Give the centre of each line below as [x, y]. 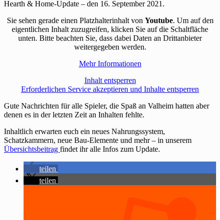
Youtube [159, 20]
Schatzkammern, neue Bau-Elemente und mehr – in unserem [98, 140]
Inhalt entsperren [110, 80]
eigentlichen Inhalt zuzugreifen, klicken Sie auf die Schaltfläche [110, 29]
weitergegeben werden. [110, 47]
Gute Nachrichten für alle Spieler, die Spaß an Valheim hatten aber [107, 106]
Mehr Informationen [110, 63]
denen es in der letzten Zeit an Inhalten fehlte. [74, 114]
